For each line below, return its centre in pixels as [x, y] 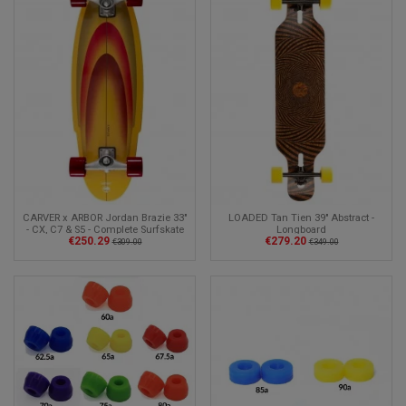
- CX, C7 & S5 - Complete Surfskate [105, 230]
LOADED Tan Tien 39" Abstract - [301, 218]
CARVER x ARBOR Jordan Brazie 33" [105, 218]
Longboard [301, 230]
